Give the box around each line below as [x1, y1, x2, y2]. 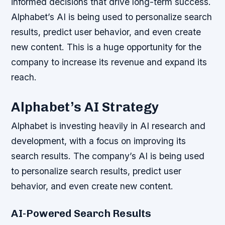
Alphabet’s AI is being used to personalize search [11, 12, 212, 23]
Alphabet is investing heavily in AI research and [11, 121, 206, 132]
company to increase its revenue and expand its [11, 57, 207, 68]
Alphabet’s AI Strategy [11, 99, 159, 116]
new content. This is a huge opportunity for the [11, 42, 202, 53]
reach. [11, 72, 37, 83]
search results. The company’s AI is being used [11, 151, 205, 162]
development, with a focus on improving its [11, 136, 186, 147]
